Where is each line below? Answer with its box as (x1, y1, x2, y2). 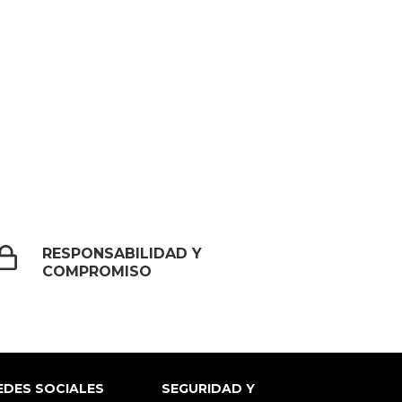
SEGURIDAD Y (162, 380, 256, 398)
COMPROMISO (42, 263, 153, 281)
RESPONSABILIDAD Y (42, 245, 203, 263)
